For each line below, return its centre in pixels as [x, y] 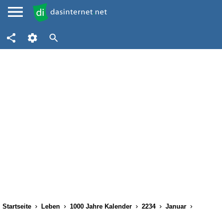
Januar [176, 206]
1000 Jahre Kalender [101, 206]
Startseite [17, 206]
